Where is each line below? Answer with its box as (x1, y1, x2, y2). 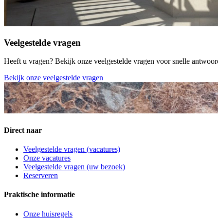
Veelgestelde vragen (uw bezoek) (23, 162, 125, 171)
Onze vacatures (23, 153, 71, 162)
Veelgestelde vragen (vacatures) (23, 145, 120, 153)
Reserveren (23, 171, 58, 180)
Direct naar (4, 126, 42, 134)
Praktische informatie (4, 190, 75, 199)
